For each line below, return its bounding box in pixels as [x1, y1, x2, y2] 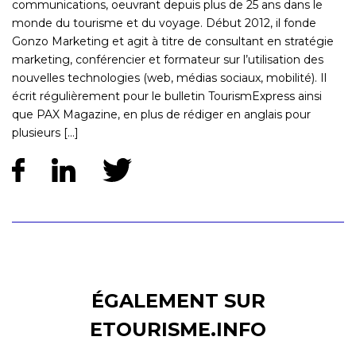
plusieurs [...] [12, 126, 79, 141]
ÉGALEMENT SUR [91, 289, 265, 313]
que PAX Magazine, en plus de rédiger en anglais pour [12, 107, 311, 122]
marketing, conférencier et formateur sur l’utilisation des [12, 52, 323, 68]
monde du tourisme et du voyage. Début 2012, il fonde [12, 16, 316, 31]
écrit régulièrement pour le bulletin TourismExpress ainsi [12, 89, 322, 104]
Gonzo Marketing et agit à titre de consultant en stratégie [12, 34, 334, 49]
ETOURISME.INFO [90, 318, 266, 342]
